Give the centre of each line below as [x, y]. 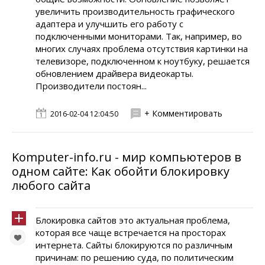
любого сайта [51, 185]
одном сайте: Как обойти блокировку [121, 171]
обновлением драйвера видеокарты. [114, 73]
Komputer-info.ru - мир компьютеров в [127, 157]
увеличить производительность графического [135, 11]
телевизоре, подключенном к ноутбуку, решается [143, 61]
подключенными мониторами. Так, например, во [139, 36]
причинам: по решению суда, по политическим [135, 257]
